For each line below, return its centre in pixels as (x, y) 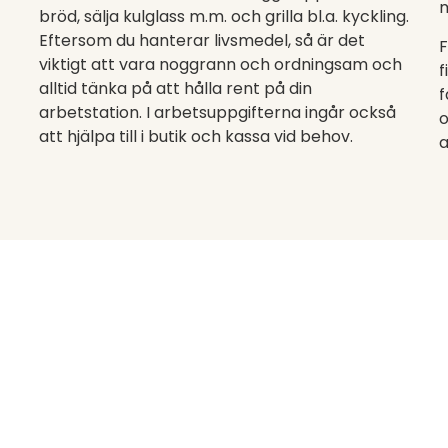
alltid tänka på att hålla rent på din (175, 88)
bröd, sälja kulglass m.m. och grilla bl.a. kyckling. (224, 16)
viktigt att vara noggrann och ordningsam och (220, 64)
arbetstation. (92, 112)
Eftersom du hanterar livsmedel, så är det (202, 40)
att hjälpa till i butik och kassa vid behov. (196, 136)
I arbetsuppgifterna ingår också (271, 112)
